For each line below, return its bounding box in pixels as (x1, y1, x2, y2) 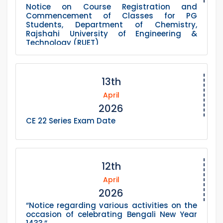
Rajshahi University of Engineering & (26, 28, 197, 39)
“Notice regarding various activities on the (26, 200, 197, 211)
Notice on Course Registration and (26, 1, 197, 12)
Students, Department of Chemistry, (26, 19, 197, 30)
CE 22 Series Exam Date (26, 115, 115, 126)
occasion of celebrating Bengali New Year (26, 209, 197, 220)
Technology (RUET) (26, 37, 99, 48)
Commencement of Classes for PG (26, 10, 197, 21)
